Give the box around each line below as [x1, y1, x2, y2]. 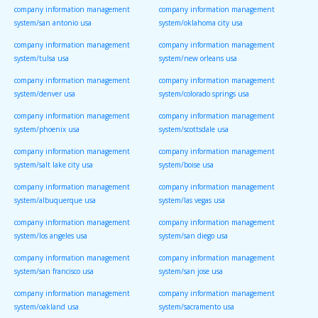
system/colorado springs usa [159, 89, 249, 105]
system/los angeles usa [14, 231, 87, 247]
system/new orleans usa [159, 53, 237, 70]
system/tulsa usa [14, 53, 69, 70]
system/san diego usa [159, 231, 228, 247]
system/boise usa [159, 160, 214, 176]
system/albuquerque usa [14, 195, 96, 212]
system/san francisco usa [14, 266, 94, 283]
